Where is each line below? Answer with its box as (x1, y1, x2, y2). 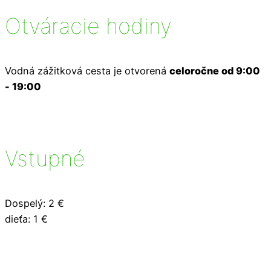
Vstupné (5, 145, 85, 172)
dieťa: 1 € (5, 213, 48, 226)
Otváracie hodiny (5, 12, 172, 39)
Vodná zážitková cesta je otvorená (5, 64, 169, 77)
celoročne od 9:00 (169, 64, 260, 77)
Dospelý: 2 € (5, 197, 64, 210)
